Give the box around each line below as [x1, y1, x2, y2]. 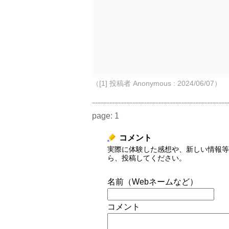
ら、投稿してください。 [107, 154, 186, 162]
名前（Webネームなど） [107, 177, 198, 186]
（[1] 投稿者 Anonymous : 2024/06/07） [92, 79, 221, 87]
